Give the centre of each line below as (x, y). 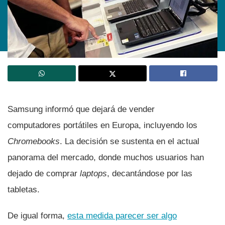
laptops (93, 173)
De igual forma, (37, 215)
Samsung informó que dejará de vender (81, 109)
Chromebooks (34, 141)
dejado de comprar (44, 173)
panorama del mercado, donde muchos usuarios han (106, 157)
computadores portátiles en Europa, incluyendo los (102, 125)
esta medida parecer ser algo (122, 215)
